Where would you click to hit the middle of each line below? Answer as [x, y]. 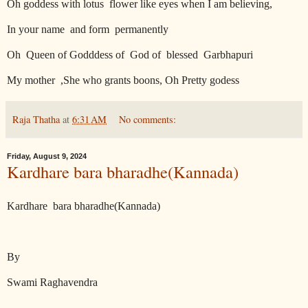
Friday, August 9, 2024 [47, 156]
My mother [32, 80]
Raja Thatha [36, 119]
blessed [184, 54]
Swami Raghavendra [52, 282]
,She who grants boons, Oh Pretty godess [150, 80]
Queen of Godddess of [77, 54]
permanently [142, 29]
